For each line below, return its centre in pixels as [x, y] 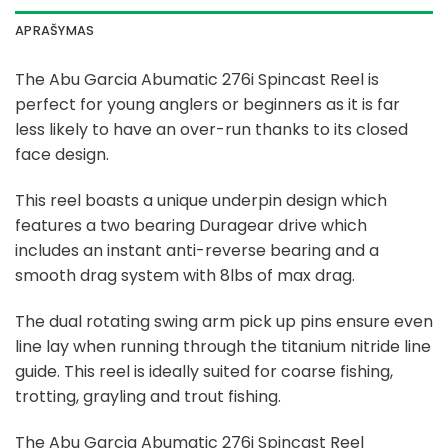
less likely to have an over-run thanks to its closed [211, 130]
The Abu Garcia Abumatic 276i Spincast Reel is [197, 80]
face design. [62, 155]
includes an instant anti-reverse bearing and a [197, 251]
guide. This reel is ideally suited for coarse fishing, [204, 371]
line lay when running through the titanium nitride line [223, 346]
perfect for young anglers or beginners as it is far [207, 105]
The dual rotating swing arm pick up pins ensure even [224, 321]
